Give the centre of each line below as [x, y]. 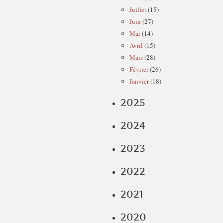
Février [139, 69]
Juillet [138, 9]
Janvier [139, 81]
